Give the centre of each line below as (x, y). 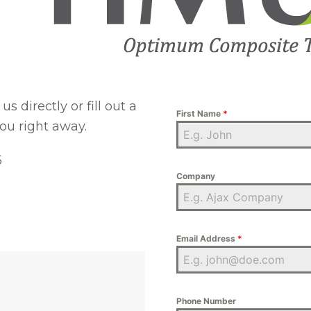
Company (196, 176)
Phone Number (206, 301)
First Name (200, 114)
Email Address (207, 238)
